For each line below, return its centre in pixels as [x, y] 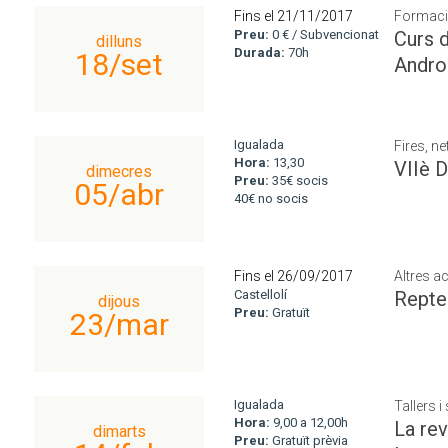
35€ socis [298, 180]
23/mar [119, 324]
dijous [119, 301]
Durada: [259, 52]
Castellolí [260, 294]
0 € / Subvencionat [324, 34]
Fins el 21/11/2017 [293, 16]
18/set [119, 64]
